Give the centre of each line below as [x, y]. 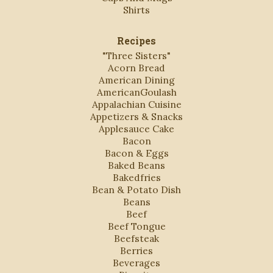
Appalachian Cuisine [136, 104]
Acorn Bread [136, 67]
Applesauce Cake [136, 128]
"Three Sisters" [136, 55]
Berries [136, 250]
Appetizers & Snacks [136, 116]
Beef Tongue [136, 226]
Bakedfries [136, 177]
